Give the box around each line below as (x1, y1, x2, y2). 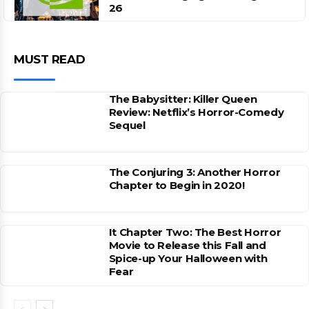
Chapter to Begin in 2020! (108, 179, 245, 192)
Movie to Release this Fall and (108, 239, 266, 252)
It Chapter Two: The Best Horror (108, 226, 281, 239)
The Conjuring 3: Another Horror (108, 166, 281, 179)
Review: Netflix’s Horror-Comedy (108, 106, 284, 119)
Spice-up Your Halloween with (108, 252, 268, 265)
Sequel (108, 119, 146, 132)
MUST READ (14, 52, 86, 66)
